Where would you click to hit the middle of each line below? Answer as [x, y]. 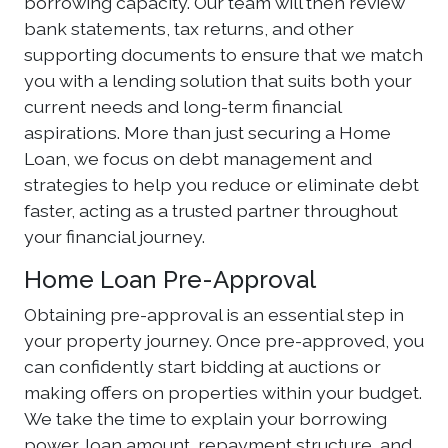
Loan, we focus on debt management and [198, 158]
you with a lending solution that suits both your [218, 80]
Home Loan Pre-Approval [170, 279]
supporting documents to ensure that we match [223, 54]
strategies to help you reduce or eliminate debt [221, 184]
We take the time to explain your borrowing [205, 418]
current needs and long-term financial [182, 106]
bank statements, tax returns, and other [189, 28]
